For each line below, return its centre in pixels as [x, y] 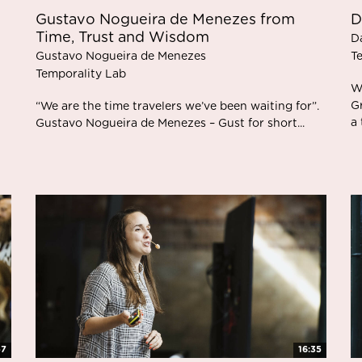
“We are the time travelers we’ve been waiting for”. [177, 106]
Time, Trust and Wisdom [122, 38]
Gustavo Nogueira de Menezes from [165, 20]
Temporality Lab [81, 74]
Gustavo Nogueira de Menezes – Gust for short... [170, 123]
